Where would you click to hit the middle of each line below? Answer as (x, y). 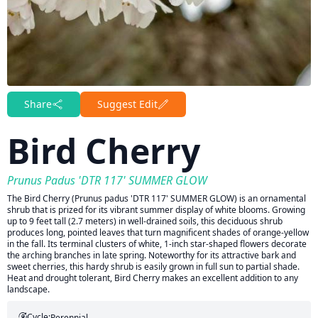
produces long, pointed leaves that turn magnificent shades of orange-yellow (158, 232)
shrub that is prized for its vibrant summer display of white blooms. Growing (156, 210)
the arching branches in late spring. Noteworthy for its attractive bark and (152, 255)
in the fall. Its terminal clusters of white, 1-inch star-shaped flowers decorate (157, 244)
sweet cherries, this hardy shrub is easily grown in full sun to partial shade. (153, 267)
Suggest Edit (127, 104)
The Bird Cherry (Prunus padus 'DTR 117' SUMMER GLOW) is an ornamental (157, 198)
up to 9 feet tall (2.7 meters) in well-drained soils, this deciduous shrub (145, 221)
